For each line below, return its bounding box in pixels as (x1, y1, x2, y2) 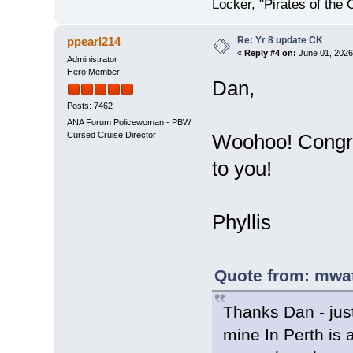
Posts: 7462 (66, 100, 113, 110)
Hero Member (66, 67, 120, 77)
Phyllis (211, 210, 271, 235)
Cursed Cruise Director (66, 130, 156, 140)
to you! (211, 157, 272, 181)
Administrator (66, 54, 117, 65)
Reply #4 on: (243, 47, 296, 58)
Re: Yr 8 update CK (236, 34, 323, 46)
